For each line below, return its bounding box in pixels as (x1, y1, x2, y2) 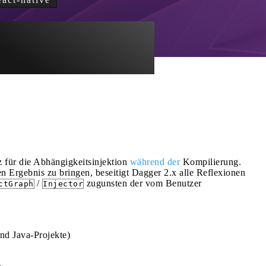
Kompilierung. (180, 157, 241, 167)
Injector (43, 179, 83, 188)
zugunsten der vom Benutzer (84, 178, 202, 188)
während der (129, 157, 180, 167)
